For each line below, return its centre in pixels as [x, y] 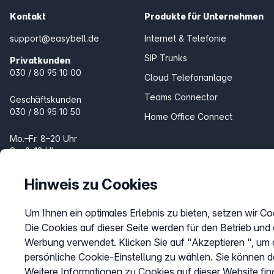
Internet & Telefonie [186, 38]
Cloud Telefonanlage [189, 77]
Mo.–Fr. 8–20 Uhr [43, 138]
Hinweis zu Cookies [91, 184]
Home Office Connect [189, 116]
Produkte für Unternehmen [204, 16]
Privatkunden [40, 60]
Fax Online [166, 219]
